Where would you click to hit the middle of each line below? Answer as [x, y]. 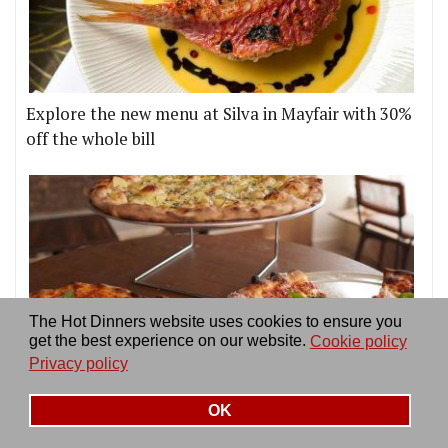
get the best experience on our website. [167, 341]
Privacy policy [78, 363]
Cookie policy [358, 341]
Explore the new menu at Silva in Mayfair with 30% [219, 114]
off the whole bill [90, 139]
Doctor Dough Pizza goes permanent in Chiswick [210, 389]
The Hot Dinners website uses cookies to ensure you [215, 322]
